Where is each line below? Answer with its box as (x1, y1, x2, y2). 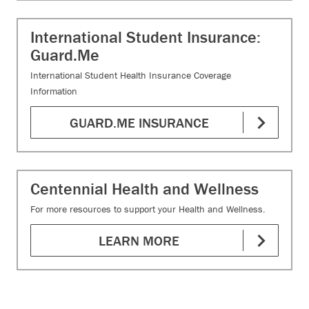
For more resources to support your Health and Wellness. (30, 203, 266, 215)
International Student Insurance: (30, 27, 261, 47)
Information (30, 85, 77, 97)
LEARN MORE (99, 232, 179, 249)
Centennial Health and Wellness (30, 179, 259, 199)
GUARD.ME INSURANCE (69, 114, 209, 131)
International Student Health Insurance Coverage (30, 69, 231, 81)
